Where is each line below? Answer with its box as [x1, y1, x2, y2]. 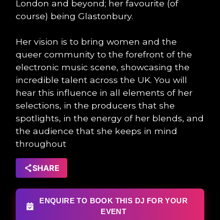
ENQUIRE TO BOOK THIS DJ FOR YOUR [39, 196, 188, 205]
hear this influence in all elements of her [16, 87, 192, 98]
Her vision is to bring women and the [16, 36, 177, 47]
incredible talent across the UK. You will [16, 75, 187, 85]
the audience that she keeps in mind [16, 126, 177, 136]
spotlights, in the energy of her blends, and [16, 113, 204, 123]
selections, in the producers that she [16, 100, 175, 110]
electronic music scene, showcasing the [16, 62, 190, 72]
